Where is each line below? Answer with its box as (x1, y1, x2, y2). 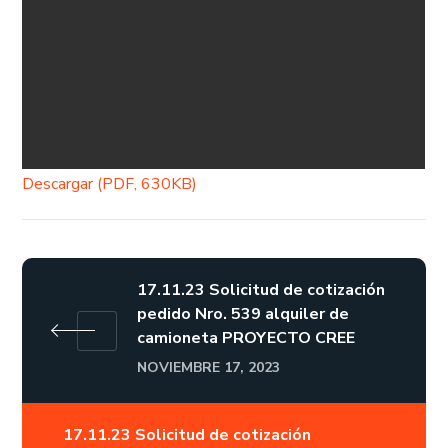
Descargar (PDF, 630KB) (22, 173, 198, 195)
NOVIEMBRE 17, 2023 (137, 358, 281, 377)
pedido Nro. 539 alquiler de (137, 303, 350, 325)
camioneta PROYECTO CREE (137, 327, 356, 349)
